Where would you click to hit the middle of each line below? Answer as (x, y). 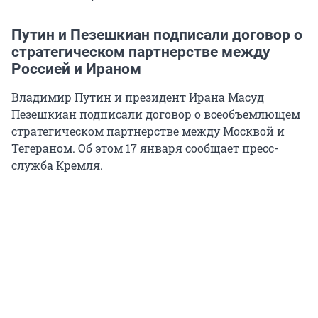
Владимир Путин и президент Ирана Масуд (138, 97)
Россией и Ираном (76, 68)
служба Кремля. (57, 165)
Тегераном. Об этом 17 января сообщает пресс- (145, 148)
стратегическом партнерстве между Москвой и (148, 131)
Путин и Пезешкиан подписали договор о (157, 34)
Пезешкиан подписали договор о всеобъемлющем (156, 114)
